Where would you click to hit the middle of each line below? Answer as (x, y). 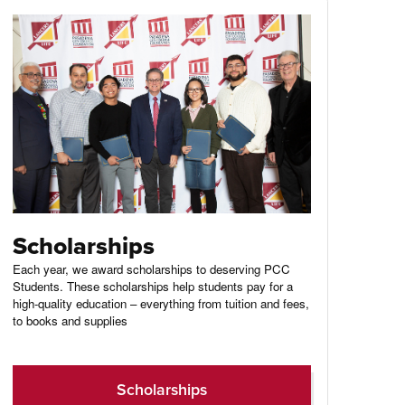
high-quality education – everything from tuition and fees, (161, 303)
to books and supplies (71, 320)
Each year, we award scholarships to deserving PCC (152, 268)
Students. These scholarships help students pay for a (153, 286)
